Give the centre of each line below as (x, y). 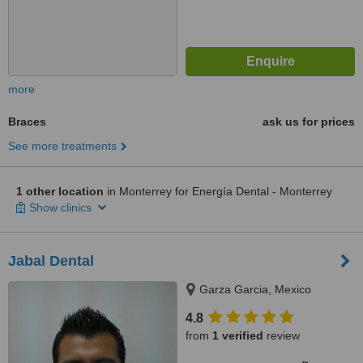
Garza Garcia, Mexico (255, 289)
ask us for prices (309, 122)
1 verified (238, 335)
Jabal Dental (51, 261)
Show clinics (62, 207)
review (282, 335)
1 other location (60, 191)
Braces (27, 122)
